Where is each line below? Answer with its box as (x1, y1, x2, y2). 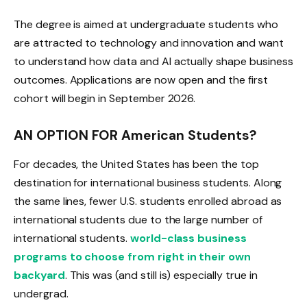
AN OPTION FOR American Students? (14, 126, 256, 144)
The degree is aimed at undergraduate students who (14, 16, 278, 32)
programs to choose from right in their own (14, 249, 251, 265)
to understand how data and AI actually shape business (14, 53, 293, 69)
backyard (14, 268, 65, 283)
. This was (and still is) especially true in (64, 268, 258, 283)
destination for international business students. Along (14, 175, 282, 191)
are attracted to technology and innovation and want (14, 35, 284, 50)
